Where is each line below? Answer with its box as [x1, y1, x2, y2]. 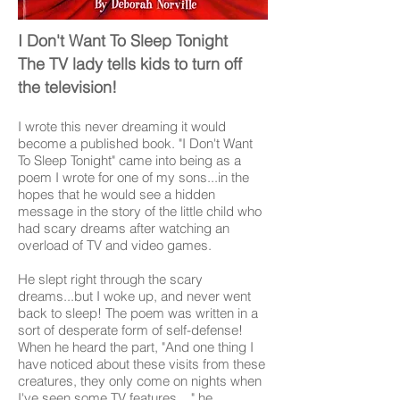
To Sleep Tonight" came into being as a [18, 152, 241, 169]
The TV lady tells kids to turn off [18, 54, 242, 74]
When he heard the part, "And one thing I [18, 338, 254, 355]
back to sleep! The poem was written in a [18, 304, 258, 321]
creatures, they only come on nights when [18, 372, 262, 389]
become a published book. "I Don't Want [18, 135, 253, 152]
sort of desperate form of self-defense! [18, 321, 243, 338]
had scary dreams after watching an [18, 220, 229, 237]
